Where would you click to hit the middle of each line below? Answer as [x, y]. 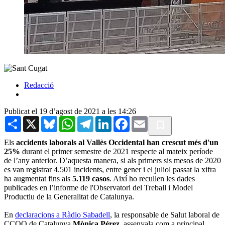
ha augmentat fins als [37, 178]
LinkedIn [126, 120]
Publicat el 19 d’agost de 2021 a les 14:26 [70, 111]
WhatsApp [92, 120]
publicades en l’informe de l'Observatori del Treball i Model [98, 187]
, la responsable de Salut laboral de [165, 214]
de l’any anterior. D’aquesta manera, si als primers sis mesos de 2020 [113, 160]
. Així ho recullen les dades [152, 178]
